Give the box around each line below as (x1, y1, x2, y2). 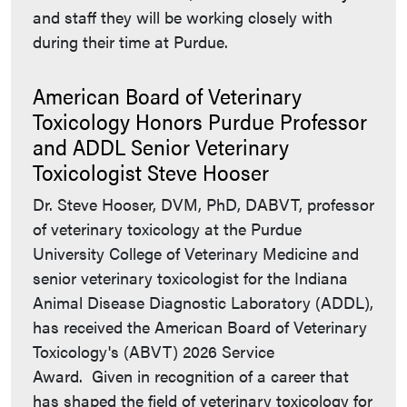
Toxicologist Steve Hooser (33, 156, 269, 188)
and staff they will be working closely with (33, 5, 333, 29)
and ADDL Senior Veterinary (33, 131, 289, 163)
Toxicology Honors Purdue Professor (33, 105, 367, 137)
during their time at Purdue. (33, 30, 228, 54)
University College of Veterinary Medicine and (33, 242, 359, 265)
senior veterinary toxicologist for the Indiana (33, 266, 348, 290)
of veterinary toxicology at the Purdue (33, 217, 302, 241)
